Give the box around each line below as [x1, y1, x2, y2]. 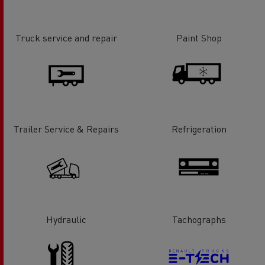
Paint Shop [176, 31, 222, 44]
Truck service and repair [15, 31, 117, 44]
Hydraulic [46, 213, 86, 226]
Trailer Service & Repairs [14, 122, 119, 135]
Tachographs [172, 213, 226, 226]
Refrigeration [171, 122, 227, 135]
